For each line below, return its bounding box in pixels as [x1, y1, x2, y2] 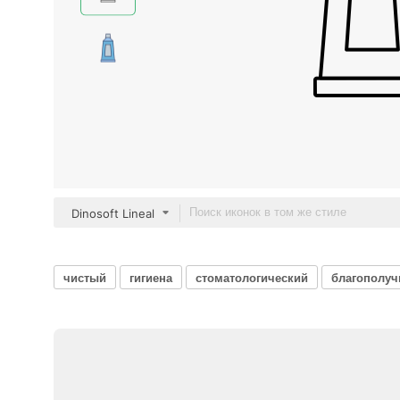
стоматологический [196, 268, 308, 286]
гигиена [129, 268, 172, 286]
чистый [63, 268, 106, 286]
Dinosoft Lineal [71, 206, 154, 221]
